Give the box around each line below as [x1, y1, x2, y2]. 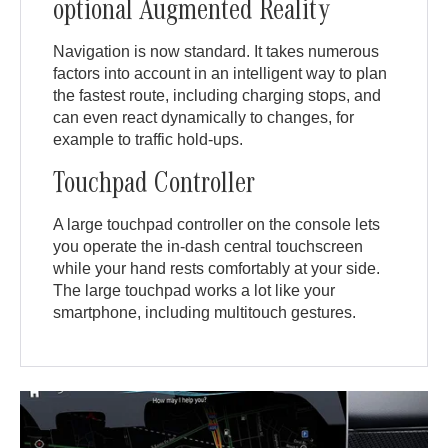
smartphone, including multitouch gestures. [53, 304, 357, 322]
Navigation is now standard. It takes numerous [53, 43, 380, 61]
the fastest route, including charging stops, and [53, 87, 382, 105]
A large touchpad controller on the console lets [53, 216, 381, 234]
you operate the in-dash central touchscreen [53, 238, 364, 256]
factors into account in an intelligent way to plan [53, 65, 388, 83]
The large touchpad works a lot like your [53, 282, 336, 300]
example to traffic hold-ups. [53, 131, 244, 149]
